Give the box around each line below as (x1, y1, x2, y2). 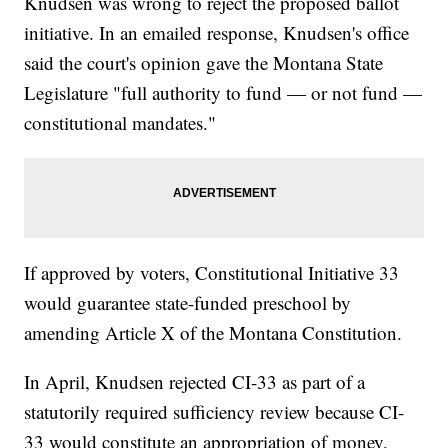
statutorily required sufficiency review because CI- (24, 399, 405, 425)
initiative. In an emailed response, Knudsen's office (24, 20, 410, 46)
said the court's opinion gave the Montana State (24, 50, 384, 76)
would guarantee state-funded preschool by (24, 290, 352, 316)
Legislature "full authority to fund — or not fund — (24, 80, 423, 106)
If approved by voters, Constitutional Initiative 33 (24, 260, 400, 286)
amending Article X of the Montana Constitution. (24, 320, 403, 346)
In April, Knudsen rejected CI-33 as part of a (24, 369, 366, 395)
